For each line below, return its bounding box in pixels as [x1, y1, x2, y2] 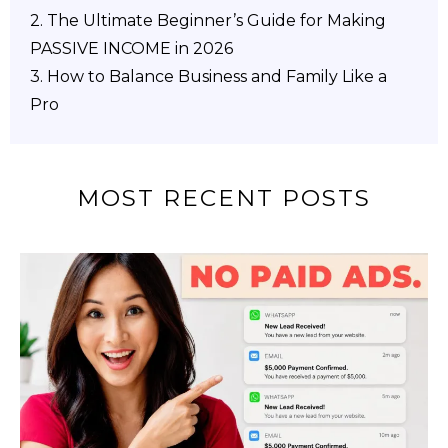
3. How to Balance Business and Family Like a [30, 66, 387, 86]
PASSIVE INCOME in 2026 [30, 38, 233, 58]
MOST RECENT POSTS [77, 183, 371, 212]
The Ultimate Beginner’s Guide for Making [47, 10, 386, 30]
